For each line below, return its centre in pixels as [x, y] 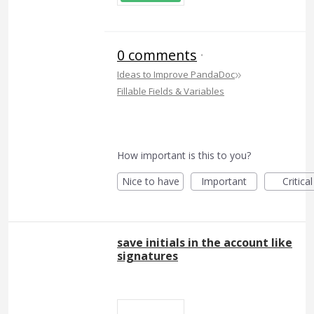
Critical [298, 181]
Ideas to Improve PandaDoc [176, 74]
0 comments [157, 55]
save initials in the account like [205, 242]
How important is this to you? [184, 155]
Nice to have [150, 181]
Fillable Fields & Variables [171, 91]
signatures [148, 255]
